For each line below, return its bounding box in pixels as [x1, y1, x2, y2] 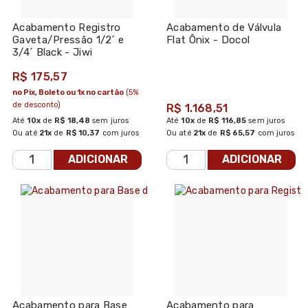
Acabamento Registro [12, 21, 121, 34]
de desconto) [12, 100, 60, 109]
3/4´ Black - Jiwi [12, 45, 93, 58]
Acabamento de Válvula [166, 21, 282, 34]
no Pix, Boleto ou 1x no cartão [12, 87, 124, 97]
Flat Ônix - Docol [166, 33, 250, 46]
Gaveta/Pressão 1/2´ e [12, 33, 124, 46]
